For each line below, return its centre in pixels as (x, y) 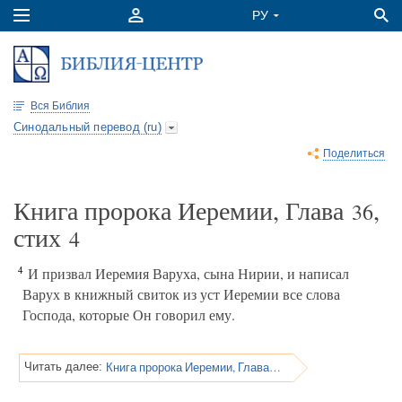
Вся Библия (60, 106)
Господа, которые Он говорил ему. (129, 315)
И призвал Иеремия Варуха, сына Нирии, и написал (186, 273)
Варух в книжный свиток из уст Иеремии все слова (181, 294)
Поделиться (354, 153)
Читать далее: (63, 367)
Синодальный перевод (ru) (87, 127)
